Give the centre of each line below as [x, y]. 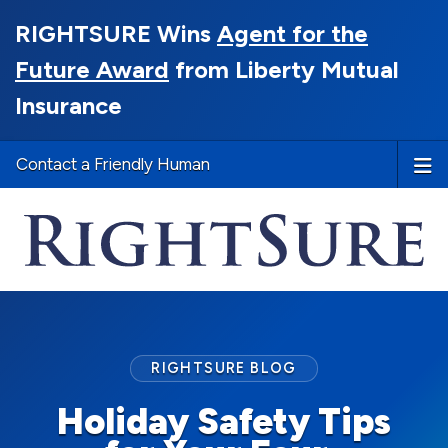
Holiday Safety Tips [224, 422]
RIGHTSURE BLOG [224, 368]
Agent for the [292, 33]
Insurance [68, 105]
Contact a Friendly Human [113, 164]
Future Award [92, 69]
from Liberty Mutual [284, 69]
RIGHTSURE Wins [116, 33]
